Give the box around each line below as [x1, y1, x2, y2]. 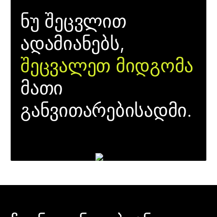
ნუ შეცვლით [20, 10, 126, 32]
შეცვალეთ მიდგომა [20, 54, 194, 77]
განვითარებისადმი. [20, 99, 192, 121]
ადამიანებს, [20, 32, 125, 54]
